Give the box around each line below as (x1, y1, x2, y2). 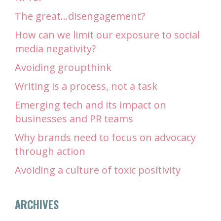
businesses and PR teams (15, 112, 133, 126)
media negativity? (15, 42, 96, 56)
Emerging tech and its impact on (15, 98, 166, 112)
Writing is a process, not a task (15, 79, 157, 93)
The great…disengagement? (15, 9, 145, 23)
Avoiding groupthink (15, 61, 111, 74)
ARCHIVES (15, 196, 59, 213)
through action (15, 145, 85, 158)
